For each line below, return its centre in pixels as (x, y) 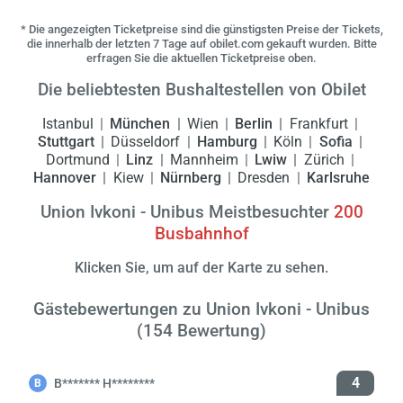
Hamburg (228, 142)
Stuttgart (68, 142)
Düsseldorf (148, 142)
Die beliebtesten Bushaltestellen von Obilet (201, 90)
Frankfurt (320, 124)
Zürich (326, 160)
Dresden (266, 178)
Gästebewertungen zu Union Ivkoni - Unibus (201, 309)
